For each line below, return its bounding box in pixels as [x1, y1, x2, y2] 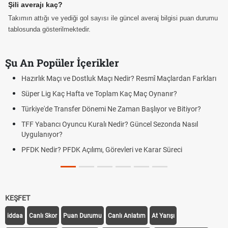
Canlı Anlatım [108, 212, 146, 219]
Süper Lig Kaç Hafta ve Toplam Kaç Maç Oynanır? [21, 90, 177, 98]
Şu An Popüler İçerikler [5, 56, 119, 69]
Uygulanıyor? [21, 130, 63, 138]
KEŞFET [5, 194, 30, 202]
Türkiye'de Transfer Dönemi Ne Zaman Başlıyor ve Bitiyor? [21, 105, 201, 113]
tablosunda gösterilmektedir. [8, 25, 91, 33]
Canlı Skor [29, 212, 57, 219]
